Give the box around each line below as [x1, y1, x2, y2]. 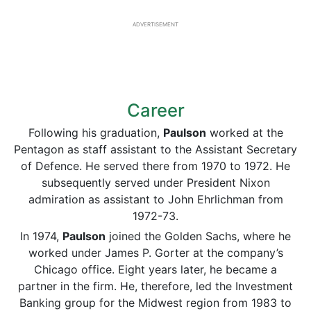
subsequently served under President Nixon [41, 176, 270, 190]
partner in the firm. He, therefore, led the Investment [18, 279, 293, 293]
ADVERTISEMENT [133, 21, 178, 28]
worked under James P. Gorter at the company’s [28, 246, 283, 260]
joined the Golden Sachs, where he [106, 229, 291, 243]
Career [126, 99, 185, 121]
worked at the [205, 126, 283, 140]
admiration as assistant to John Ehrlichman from [28, 192, 283, 206]
